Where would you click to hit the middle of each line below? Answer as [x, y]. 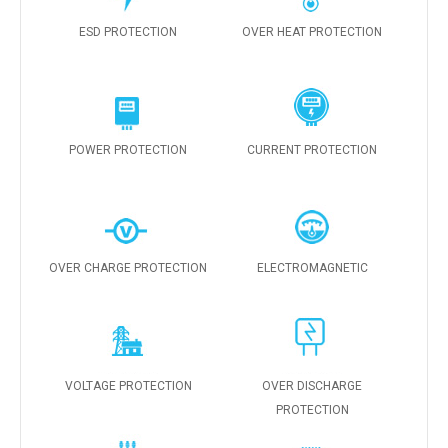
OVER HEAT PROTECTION [312, 31]
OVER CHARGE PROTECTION [128, 267]
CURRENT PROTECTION [312, 149]
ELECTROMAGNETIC [312, 267]
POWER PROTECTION [128, 149]
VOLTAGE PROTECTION [128, 385]
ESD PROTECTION [128, 31]
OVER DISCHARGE [312, 385]
